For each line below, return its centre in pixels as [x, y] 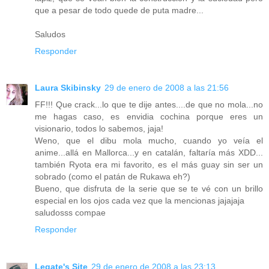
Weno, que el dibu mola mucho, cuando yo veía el [149, 141]
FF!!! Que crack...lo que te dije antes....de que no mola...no [149, 105]
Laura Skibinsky [68, 88]
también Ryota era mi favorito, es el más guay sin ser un [149, 165]
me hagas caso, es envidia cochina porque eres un [149, 117]
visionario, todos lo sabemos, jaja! [99, 129]
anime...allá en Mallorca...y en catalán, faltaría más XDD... [149, 153]
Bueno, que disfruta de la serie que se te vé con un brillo [149, 189]
